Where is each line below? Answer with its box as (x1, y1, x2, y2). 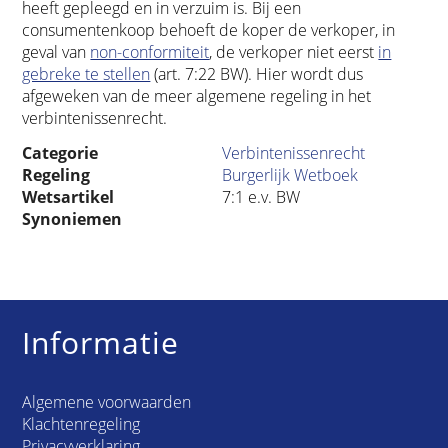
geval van (22, 40, 91, 63)
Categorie (22, 142, 99, 165)
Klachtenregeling (22, 413, 141, 436)
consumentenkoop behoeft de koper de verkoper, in (22, 18, 396, 41)
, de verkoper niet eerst (209, 40, 379, 63)
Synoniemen (22, 208, 123, 231)
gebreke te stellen (22, 62, 151, 85)
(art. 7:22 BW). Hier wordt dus (150, 62, 364, 85)
